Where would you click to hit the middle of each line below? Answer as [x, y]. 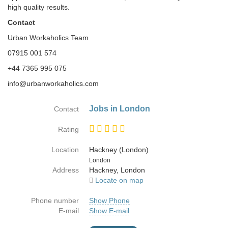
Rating [68, 129]
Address [66, 170]
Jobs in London [120, 109]
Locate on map [119, 180]
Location [65, 150]
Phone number [55, 201]
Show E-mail [109, 211]
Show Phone [109, 201]
